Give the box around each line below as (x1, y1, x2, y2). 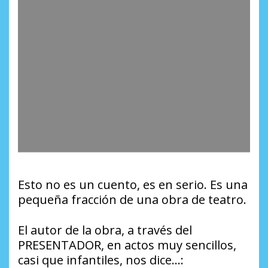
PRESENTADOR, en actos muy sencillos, (18, 236, 236, 253)
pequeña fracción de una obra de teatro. (18, 191, 246, 208)
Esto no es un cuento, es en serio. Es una (18, 176, 248, 193)
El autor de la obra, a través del (18, 221, 192, 238)
